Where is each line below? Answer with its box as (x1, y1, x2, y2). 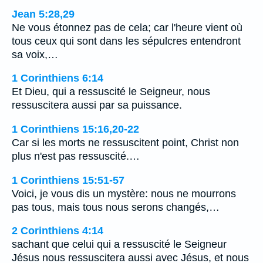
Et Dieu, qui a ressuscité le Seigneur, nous (12, 86, 210, 98)
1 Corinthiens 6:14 (12, 72, 103, 85)
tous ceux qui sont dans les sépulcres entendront (12, 35, 241, 47)
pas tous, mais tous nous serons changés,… (12, 201, 220, 213)
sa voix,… (12, 48, 58, 60)
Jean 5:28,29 (12, 8, 75, 20)
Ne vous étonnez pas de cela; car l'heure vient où (12, 21, 242, 33)
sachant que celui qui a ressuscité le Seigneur (12, 238, 227, 251)
